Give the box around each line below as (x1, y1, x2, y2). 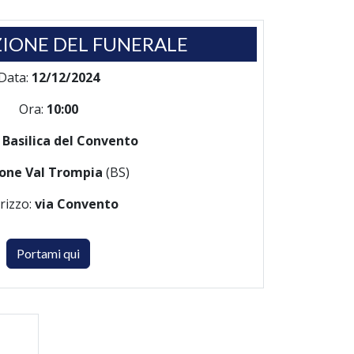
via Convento (35, 195, 119, 213)
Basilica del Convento (2, 132, 138, 149)
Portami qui (17, 246, 80, 261)
